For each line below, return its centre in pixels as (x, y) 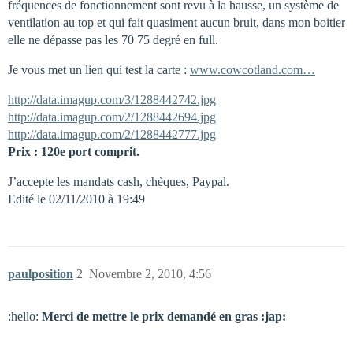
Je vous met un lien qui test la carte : (99, 70)
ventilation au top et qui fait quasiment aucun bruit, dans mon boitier (176, 22)
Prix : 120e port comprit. (74, 152)
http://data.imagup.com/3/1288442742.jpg (112, 100)
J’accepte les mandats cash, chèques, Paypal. (119, 182)
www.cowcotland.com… (253, 70)
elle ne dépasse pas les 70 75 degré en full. (113, 40)
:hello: (25, 316)
